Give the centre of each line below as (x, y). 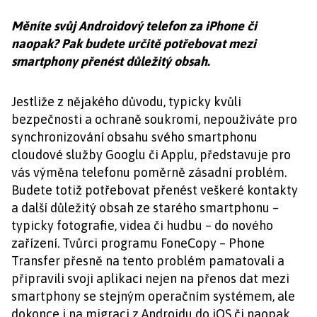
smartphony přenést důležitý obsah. (111, 61)
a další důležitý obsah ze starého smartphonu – (145, 208)
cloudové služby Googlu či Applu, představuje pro (151, 155)
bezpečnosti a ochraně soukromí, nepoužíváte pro (154, 119)
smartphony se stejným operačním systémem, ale (153, 296)
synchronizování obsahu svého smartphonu (134, 137)
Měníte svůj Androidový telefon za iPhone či (134, 26)
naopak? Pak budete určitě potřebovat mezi (134, 44)
